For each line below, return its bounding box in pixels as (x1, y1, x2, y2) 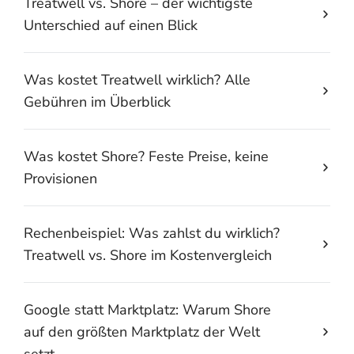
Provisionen (24, 168, 97, 188)
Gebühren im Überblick (24, 92, 171, 111)
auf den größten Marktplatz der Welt (24, 322, 260, 341)
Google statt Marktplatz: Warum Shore (24, 299, 271, 319)
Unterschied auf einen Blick (24, 15, 198, 35)
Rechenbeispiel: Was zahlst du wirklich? (24, 223, 280, 243)
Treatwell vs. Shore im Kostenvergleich (24, 245, 272, 265)
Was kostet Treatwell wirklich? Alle (24, 70, 250, 89)
